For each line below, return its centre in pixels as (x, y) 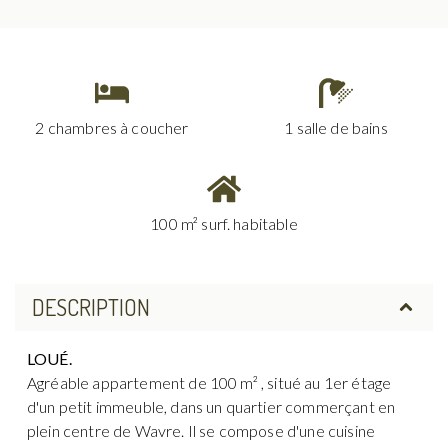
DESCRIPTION (90, 306)
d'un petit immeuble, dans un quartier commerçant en (211, 406)
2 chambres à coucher (112, 127)
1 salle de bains (336, 127)
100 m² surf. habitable (224, 223)
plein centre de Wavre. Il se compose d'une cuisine (201, 430)
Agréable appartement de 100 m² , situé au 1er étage (209, 382)
